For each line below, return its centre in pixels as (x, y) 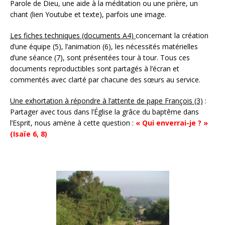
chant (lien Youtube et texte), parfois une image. (88, 14)
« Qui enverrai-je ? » (172, 123)
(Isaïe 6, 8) (29, 134)
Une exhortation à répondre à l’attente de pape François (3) (106, 100)
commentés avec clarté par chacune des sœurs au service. (105, 79)
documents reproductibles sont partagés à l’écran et (95, 68)
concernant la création (172, 35)
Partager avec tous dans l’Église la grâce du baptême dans (104, 111)
